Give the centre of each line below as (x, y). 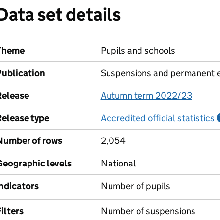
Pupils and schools (138, 50)
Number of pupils (135, 186)
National (118, 163)
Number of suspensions (148, 211)
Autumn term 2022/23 (146, 96)
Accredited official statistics (157, 118)
